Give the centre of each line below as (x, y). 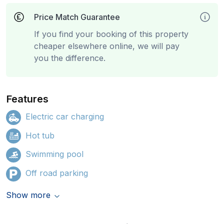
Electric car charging (65, 116)
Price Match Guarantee (77, 17)
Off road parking (57, 173)
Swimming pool (54, 154)
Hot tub (40, 135)
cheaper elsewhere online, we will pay (107, 46)
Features (28, 99)
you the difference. (70, 58)
